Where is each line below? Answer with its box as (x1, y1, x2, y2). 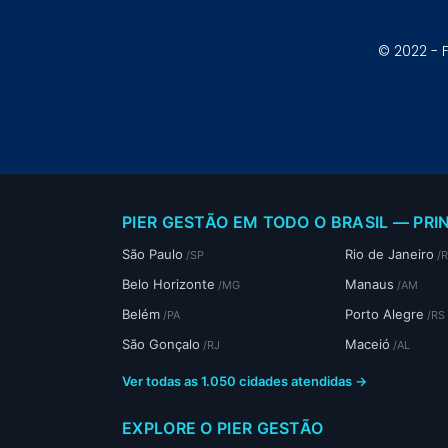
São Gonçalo (122, 336, 200, 353)
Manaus (345, 276, 395, 293)
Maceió (345, 336, 391, 353)
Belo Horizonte (122, 276, 215, 293)
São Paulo (122, 246, 183, 263)
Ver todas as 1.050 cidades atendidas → (122, 373, 367, 390)
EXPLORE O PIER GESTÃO (122, 418, 324, 439)
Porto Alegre (345, 306, 425, 323)
